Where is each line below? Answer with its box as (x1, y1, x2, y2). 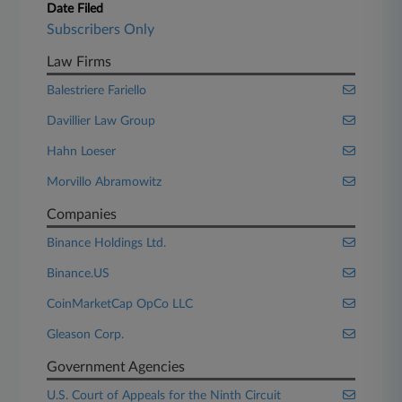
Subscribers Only (47, 22, 155, 37)
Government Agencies (47, 360, 186, 374)
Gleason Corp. (47, 328, 125, 341)
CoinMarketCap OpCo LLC (47, 298, 194, 310)
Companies (47, 207, 118, 222)
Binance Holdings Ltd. (47, 237, 167, 249)
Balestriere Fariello (47, 84, 147, 97)
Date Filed (47, 3, 104, 15)
